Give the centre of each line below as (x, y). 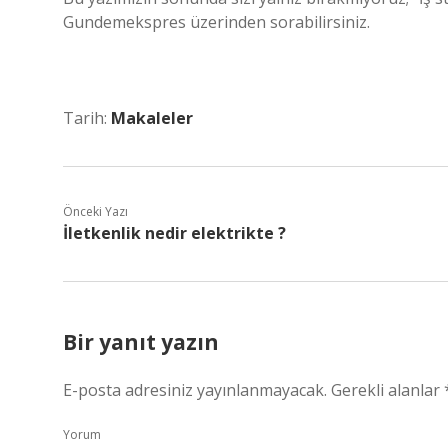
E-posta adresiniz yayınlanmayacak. (195, 390)
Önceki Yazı (95, 211)
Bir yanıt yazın (141, 342)
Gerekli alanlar (387, 390)
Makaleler (152, 118)
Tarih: (87, 118)
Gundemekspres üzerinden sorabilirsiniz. (216, 22)
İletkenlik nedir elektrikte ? (174, 233)
